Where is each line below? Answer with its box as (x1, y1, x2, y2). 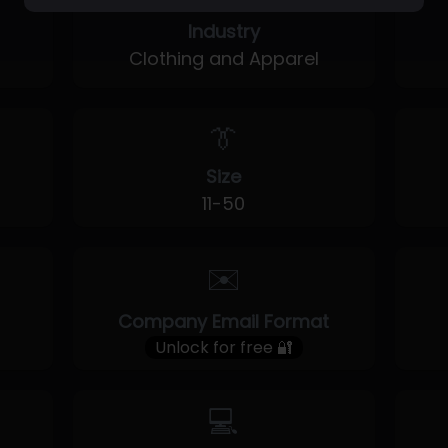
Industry (187, 19, 260, 44)
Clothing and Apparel (128, 46, 319, 71)
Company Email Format (118, 309, 330, 334)
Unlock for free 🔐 (154, 336, 293, 359)
